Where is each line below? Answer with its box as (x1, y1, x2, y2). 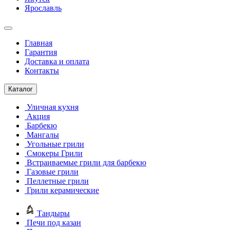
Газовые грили (27, 167, 79, 176)
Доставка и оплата (25, 57, 89, 66)
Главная (25, 39, 52, 47)
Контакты (25, 66, 59, 75)
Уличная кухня (27, 103, 79, 111)
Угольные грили (27, 140, 84, 148)
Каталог (8, 85, 33, 93)
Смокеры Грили (27, 149, 83, 158)
